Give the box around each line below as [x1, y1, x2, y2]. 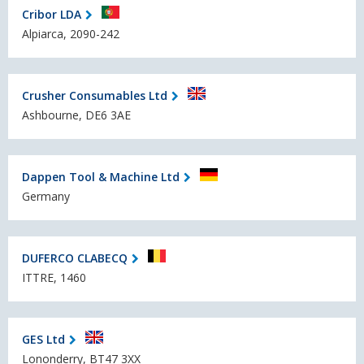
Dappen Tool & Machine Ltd [22, 168, 180, 184]
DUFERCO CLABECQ [22, 249, 128, 266]
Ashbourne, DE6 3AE [22, 107, 131, 123]
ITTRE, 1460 [22, 270, 86, 286]
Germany [22, 188, 70, 205]
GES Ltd [22, 331, 65, 347]
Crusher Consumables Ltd [22, 87, 167, 103]
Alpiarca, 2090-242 [22, 26, 119, 42]
